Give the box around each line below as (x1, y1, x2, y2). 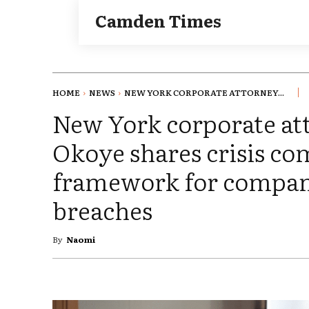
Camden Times (95, 8, 221, 33)
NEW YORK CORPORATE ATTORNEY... (124, 86, 284, 99)
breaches (52, 192, 152, 228)
